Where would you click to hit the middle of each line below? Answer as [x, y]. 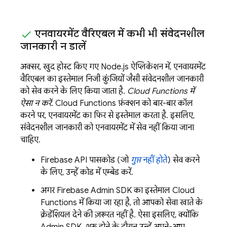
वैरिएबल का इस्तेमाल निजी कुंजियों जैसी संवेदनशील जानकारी [112, 79]
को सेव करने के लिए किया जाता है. [74, 91]
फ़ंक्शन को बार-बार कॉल [155, 103]
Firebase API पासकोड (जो [86, 160]
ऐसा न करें [36, 103]
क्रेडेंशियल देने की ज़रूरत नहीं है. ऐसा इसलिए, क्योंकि [120, 215]
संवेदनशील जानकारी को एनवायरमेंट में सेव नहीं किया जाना [107, 127]
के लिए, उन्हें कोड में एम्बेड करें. [87, 172]
